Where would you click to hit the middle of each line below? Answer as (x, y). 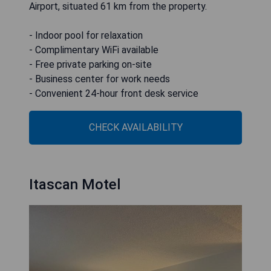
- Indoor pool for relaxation (86, 35)
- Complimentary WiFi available (94, 50)
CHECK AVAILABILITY (135, 127)
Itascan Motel (75, 184)
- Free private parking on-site (90, 64)
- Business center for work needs (100, 79)
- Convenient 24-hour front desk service (114, 93)
